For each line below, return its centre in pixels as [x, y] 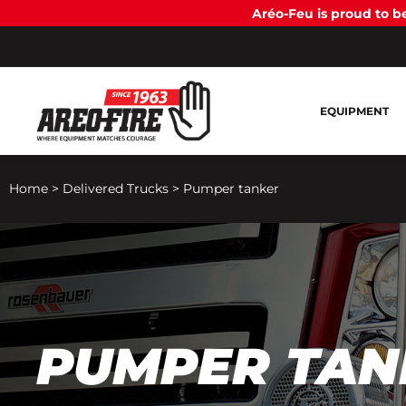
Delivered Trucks [116, 189]
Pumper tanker [231, 189]
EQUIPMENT [355, 111]
